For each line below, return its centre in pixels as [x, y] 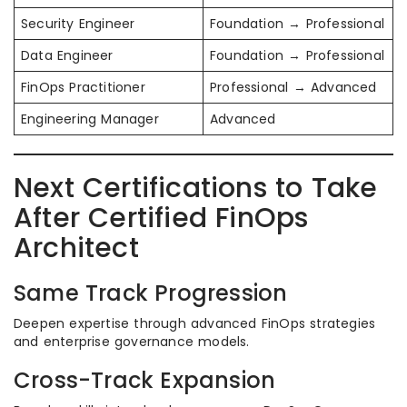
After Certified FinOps [161, 218]
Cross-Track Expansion [145, 381]
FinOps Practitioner [83, 88]
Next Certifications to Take [196, 189]
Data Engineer [67, 56]
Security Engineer [78, 24]
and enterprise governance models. [132, 342]
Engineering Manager [90, 119]
